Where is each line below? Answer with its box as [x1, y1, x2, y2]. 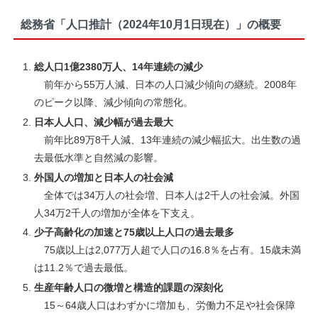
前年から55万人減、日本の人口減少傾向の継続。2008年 [33, 79, 297, 91]
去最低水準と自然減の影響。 [33, 151, 163, 163]
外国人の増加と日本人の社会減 [33, 171, 173, 183]
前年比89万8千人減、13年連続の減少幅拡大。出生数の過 [33, 133, 301, 146]
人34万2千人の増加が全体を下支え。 [33, 207, 200, 219]
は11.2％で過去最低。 [33, 262, 133, 274]
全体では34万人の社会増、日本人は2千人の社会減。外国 [33, 189, 300, 201]
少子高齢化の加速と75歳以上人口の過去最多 [33, 226, 234, 238]
